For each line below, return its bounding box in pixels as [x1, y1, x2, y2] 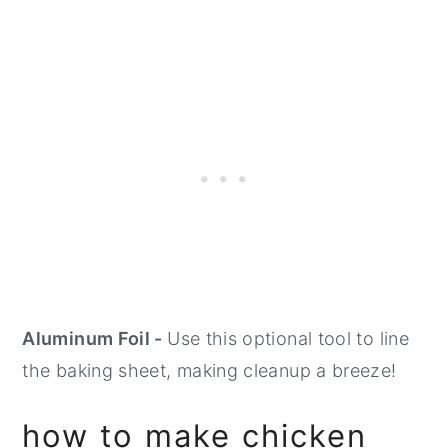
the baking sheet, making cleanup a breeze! [22, 360, 402, 382]
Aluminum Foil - [22, 328, 168, 350]
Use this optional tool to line [167, 328, 409, 350]
